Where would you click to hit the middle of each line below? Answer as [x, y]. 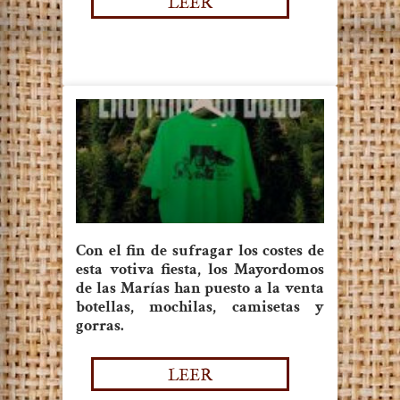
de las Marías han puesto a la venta [200, 288]
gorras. [100, 326]
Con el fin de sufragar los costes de [200, 251]
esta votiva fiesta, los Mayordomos [200, 270]
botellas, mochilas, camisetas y [200, 307]
